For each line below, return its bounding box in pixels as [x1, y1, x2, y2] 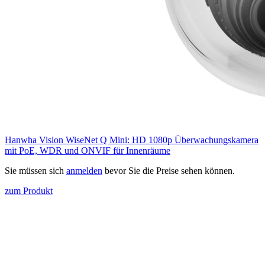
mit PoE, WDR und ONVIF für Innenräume [5, 146, 170, 156]
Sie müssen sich [5, 166, 66, 176]
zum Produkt [5, 186, 53, 196]
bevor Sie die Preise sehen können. [102, 166, 235, 176]
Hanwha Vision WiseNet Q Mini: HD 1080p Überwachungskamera [5, 135, 258, 146]
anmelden [66, 166, 102, 176]
